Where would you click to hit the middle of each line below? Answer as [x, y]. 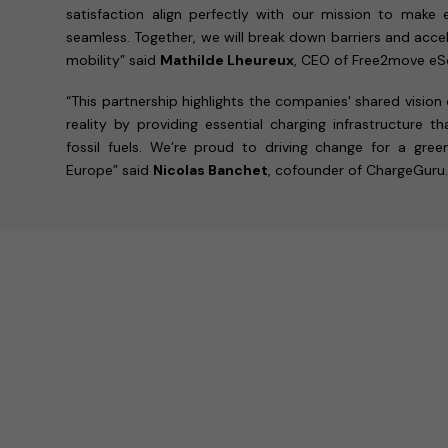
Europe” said [110, 170]
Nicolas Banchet [211, 170]
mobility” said [113, 59]
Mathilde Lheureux [227, 59]
